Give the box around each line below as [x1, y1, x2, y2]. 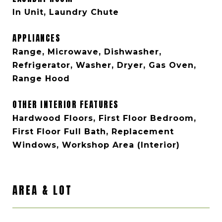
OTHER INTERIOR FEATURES [12, 98, 119, 111]
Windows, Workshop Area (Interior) [12, 140, 180, 150]
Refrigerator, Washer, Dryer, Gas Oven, [12, 60, 196, 70]
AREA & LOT [12, 182, 72, 198]
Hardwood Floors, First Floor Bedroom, [12, 113, 196, 123]
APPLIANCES [12, 32, 60, 45]
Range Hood [12, 74, 70, 83]
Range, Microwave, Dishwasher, [12, 47, 162, 56]
